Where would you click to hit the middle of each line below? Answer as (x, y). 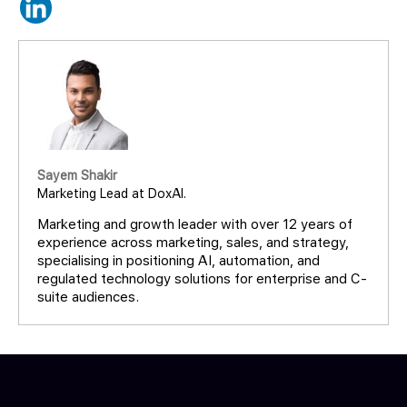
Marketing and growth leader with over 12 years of (195, 224)
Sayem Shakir (77, 175)
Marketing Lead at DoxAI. (112, 193)
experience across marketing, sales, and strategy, (193, 242)
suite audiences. (88, 297)
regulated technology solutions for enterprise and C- (202, 278)
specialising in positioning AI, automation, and (179, 260)
